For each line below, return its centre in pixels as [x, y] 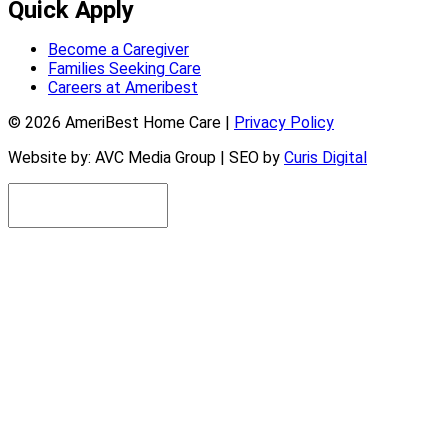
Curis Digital [325, 158]
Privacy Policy [284, 123]
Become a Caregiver [118, 50]
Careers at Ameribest [123, 88]
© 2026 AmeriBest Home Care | [121, 123]
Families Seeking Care [124, 69]
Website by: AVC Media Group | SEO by [146, 158]
